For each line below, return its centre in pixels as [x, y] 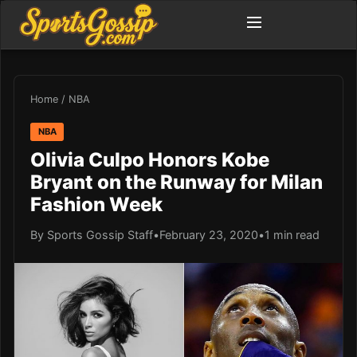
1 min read [292, 234]
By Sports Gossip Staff [92, 234]
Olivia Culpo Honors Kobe [150, 159]
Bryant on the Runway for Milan [177, 182]
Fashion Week [96, 204]
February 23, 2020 [209, 234]
